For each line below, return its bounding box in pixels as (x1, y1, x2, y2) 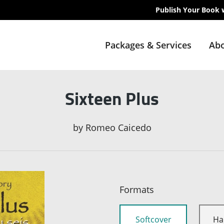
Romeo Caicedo (85, 121, 151, 134)
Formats (119, 183, 154, 196)
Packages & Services (104, 39, 191, 51)
